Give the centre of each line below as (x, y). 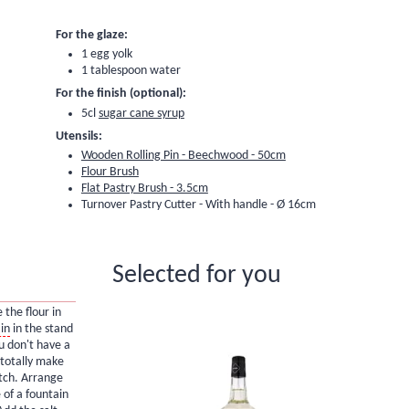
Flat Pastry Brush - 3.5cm (144, 189)
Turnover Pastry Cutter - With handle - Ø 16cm (198, 205)
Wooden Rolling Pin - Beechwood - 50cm (183, 156)
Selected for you (197, 275)
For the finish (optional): (121, 94)
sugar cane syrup (141, 113)
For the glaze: (91, 35)
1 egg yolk (106, 55)
